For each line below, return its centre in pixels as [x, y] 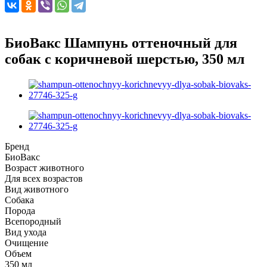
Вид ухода [26, 232]
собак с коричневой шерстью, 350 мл [125, 59]
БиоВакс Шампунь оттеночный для [121, 43]
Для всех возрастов [44, 178]
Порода [20, 210]
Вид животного [37, 189]
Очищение [27, 243]
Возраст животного [44, 167]
